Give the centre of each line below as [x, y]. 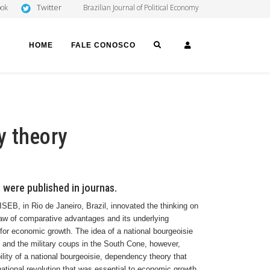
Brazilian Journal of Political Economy [141, 8]
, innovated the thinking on [152, 206]
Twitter [49, 7]
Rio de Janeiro [56, 206]
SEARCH [183, 45]
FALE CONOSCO [103, 45]
